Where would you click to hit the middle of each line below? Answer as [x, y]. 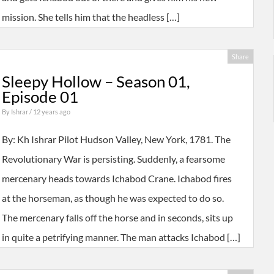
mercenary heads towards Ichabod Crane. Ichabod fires [117, 179]
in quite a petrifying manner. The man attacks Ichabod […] [121, 237]
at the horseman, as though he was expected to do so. [113, 198]
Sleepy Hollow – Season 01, [96, 82]
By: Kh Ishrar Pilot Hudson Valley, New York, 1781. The [116, 139]
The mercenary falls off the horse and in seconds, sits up [117, 218]
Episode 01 [40, 97]
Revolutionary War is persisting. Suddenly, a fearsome [113, 159]
